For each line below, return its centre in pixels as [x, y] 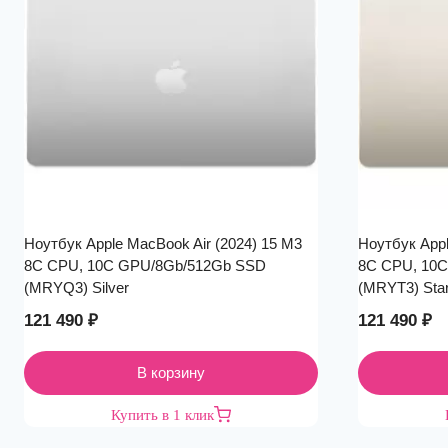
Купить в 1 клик [162, 414]
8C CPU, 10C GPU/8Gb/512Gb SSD [145, 265]
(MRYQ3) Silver [76, 287]
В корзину [171, 372]
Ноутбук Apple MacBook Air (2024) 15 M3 [163, 243]
